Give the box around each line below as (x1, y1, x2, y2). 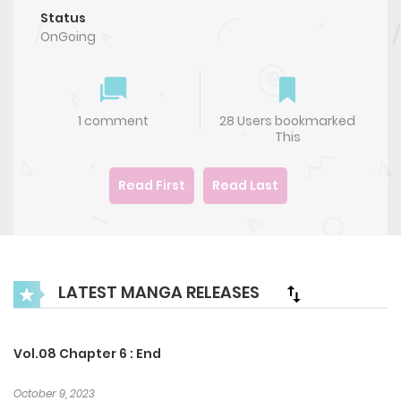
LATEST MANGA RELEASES (55, 281, 260, 304)
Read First (118, 176, 185, 195)
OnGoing (40, 28, 96, 47)
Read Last (212, 176, 278, 195)
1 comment (78, 112, 149, 131)
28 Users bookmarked (219, 112, 355, 131)
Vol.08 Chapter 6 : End (13, 345, 161, 363)
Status (40, 9, 86, 28)
